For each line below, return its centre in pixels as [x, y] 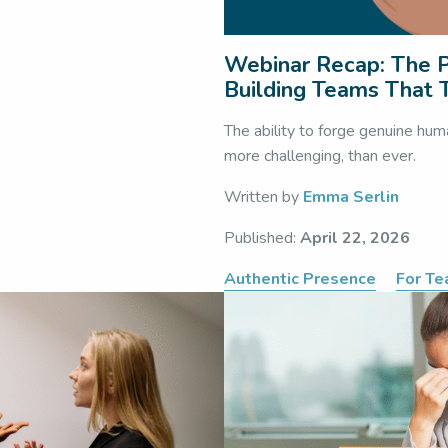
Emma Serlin [351, 197]
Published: [262, 238]
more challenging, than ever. [320, 156]
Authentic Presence [300, 279]
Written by [263, 197]
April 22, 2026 [355, 238]
